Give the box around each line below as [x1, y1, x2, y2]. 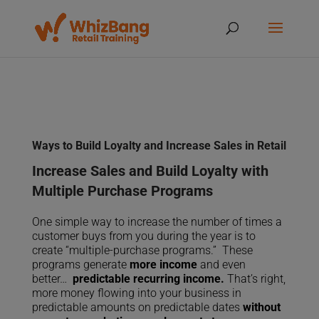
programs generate [31, 258, 127, 271]
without [242, 300, 281, 314]
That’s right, [226, 272, 286, 286]
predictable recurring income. [72, 272, 224, 286]
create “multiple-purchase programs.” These [31, 244, 253, 257]
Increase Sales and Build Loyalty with [31, 162, 268, 179]
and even [199, 258, 246, 271]
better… [31, 272, 70, 286]
